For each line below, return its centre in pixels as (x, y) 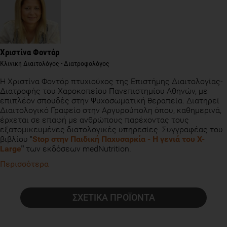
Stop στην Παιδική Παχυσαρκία (89, 139)
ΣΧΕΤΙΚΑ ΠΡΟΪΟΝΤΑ (113, 198)
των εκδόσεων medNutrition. (79, 149)
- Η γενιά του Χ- (175, 139)
